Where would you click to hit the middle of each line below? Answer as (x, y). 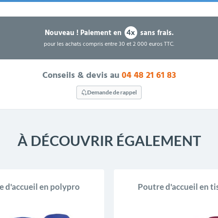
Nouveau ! (61, 33)
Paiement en (101, 33)
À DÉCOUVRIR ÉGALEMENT (109, 140)
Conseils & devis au (82, 76)
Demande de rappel (112, 92)
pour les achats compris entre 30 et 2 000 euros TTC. (109, 44)
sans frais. (156, 33)
